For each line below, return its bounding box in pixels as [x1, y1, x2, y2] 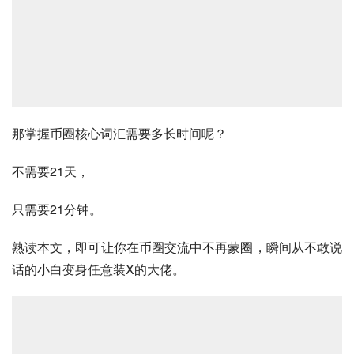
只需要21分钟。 [12, 200, 102, 219]
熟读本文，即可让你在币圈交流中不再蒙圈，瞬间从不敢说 [12, 238, 342, 257]
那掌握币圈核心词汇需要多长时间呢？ [12, 124, 227, 143]
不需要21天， [12, 162, 89, 181]
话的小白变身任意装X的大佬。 [12, 260, 185, 279]
